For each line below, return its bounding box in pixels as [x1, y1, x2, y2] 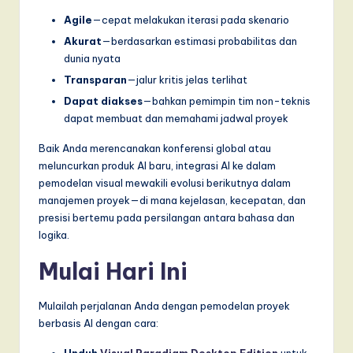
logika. [39, 229, 69, 242]
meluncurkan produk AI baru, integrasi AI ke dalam [39, 159, 276, 173]
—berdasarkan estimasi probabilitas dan [102, 34, 297, 47]
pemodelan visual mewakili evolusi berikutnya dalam [39, 176, 291, 190]
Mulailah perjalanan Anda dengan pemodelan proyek [39, 299, 290, 313]
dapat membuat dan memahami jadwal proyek [64, 112, 288, 125]
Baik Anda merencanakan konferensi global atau [39, 142, 271, 155]
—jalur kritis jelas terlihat [127, 72, 247, 86]
